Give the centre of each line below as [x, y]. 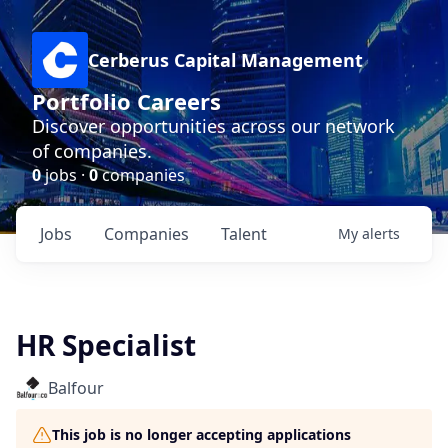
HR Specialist [106, 345]
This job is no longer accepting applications [201, 434]
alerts [381, 233]
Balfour [76, 388]
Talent [244, 234]
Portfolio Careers [126, 101]
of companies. [92, 151]
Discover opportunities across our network [213, 126]
